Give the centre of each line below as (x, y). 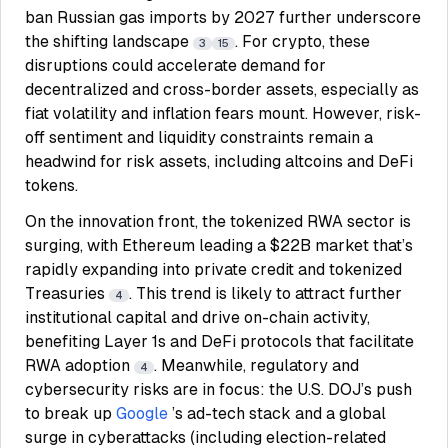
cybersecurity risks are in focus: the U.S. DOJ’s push (218, 389)
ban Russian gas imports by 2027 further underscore (223, 17)
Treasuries (67, 293)
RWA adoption (79, 365)
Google (142, 413)
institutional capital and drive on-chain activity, (197, 317)
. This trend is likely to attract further (265, 293)
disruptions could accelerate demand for (175, 65)
